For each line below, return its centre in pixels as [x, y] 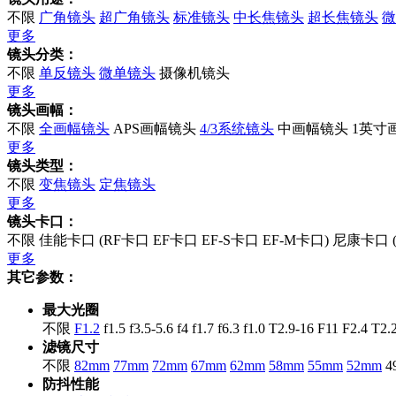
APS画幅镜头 [155, 129]
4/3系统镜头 [237, 129]
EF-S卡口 [230, 240]
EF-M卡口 [293, 240]
